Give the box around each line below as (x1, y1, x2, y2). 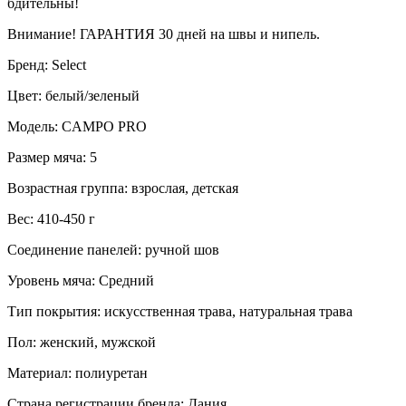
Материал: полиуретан (7, 365, 148, 382)
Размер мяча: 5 (7, 150, 97, 166)
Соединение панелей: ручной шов (7, 242, 219, 258)
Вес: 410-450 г (7, 211, 95, 227)
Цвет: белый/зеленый (7, 88, 140, 104)
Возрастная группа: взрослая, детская (7, 180, 238, 197)
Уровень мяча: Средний (7, 273, 154, 289)
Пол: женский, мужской (7, 334, 156, 351)
